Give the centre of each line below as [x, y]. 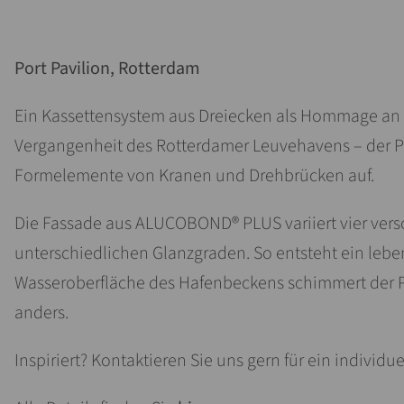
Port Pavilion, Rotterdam [107, 68]
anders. [41, 312]
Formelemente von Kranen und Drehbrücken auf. [194, 175]
